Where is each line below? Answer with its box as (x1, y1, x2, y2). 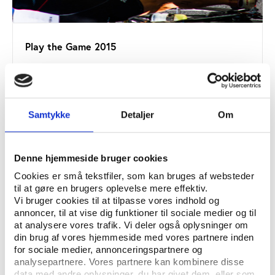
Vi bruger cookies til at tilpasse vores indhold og (14, 195, 219, 206)
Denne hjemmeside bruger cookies (14, 152, 168, 163)
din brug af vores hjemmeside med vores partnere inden (14, 232, 254, 243)
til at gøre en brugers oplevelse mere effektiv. (14, 183, 208, 194)
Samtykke (28, 109, 71, 120)
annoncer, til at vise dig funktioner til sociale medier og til (14, 207, 256, 219)
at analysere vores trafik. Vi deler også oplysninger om (14, 220, 249, 231)
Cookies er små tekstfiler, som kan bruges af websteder (14, 171, 254, 182)
